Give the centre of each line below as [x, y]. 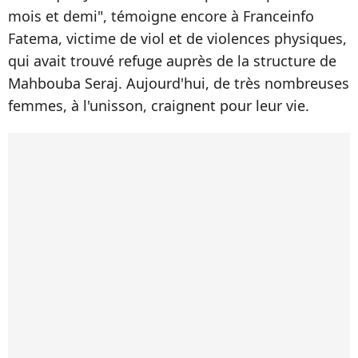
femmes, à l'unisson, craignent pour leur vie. [159, 106]
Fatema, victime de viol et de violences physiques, [177, 39]
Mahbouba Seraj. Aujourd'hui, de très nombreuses [179, 84]
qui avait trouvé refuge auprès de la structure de [172, 61]
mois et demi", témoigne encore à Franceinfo [161, 16]
